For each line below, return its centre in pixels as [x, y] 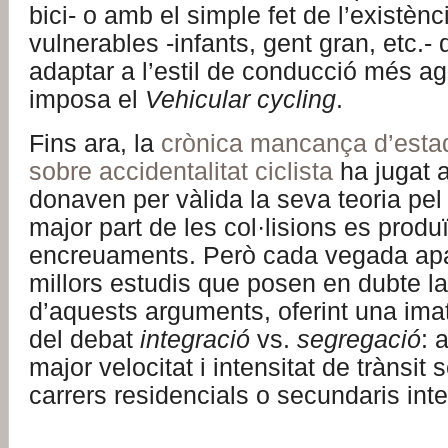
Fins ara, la [95, 143]
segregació [359, 339]
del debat [84, 339]
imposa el [87, 99]
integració [195, 339]
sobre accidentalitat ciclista [181, 171]
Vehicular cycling [240, 99]
